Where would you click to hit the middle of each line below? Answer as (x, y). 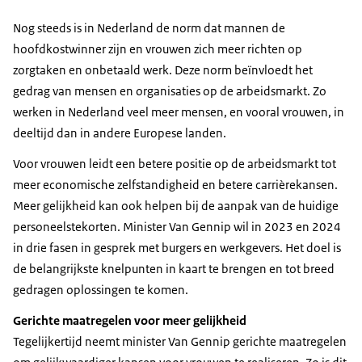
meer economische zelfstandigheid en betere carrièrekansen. (175, 184)
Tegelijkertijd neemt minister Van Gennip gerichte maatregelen (180, 341)
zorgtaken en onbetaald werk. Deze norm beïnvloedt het (163, 69)
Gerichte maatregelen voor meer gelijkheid (130, 320)
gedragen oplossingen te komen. (101, 289)
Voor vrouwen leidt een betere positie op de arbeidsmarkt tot (175, 163)
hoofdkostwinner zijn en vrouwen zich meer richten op (158, 48)
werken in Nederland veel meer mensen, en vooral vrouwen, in (179, 112)
